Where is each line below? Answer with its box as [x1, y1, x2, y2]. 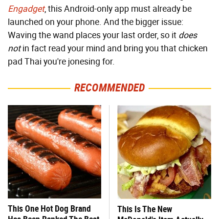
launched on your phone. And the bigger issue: [8, 17, 183, 28]
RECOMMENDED [74, 81, 145, 95]
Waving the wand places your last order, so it [8, 30, 178, 41]
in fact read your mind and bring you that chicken [21, 43, 208, 54]
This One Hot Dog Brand [8, 203, 91, 214]
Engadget [8, 3, 44, 15]
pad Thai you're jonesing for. [8, 56, 115, 67]
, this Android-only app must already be [44, 3, 192, 15]
